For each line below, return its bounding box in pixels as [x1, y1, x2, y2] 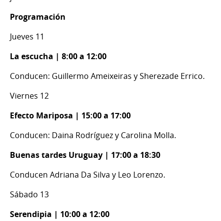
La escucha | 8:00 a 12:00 [10, 50, 107, 62]
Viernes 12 [10, 90, 49, 101]
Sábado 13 [10, 188, 49, 200]
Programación [10, 11, 66, 22]
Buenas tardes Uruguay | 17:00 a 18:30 [10, 149, 160, 160]
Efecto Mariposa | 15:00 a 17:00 [10, 110, 131, 121]
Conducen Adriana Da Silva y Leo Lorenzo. [10, 169, 167, 180]
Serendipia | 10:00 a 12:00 [10, 208, 110, 220]
